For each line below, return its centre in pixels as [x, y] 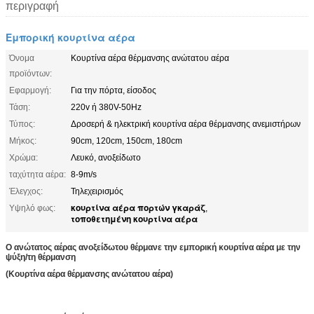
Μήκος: [23, 141]
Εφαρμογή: [30, 90]
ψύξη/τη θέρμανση [41, 257]
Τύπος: [22, 124]
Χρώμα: [23, 157]
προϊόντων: [30, 73]
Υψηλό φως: [32, 208]
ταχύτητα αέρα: [37, 174]
